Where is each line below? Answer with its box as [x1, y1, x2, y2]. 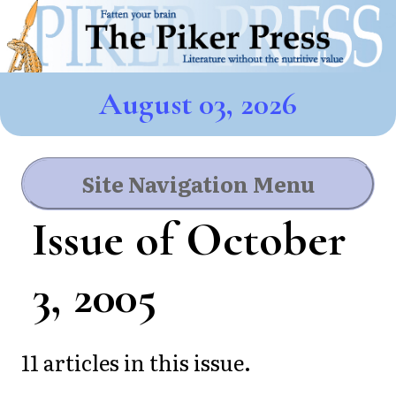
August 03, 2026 [99, 85, 297, 124]
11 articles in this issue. [21, 346, 251, 377]
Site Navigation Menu [81, 168, 315, 200]
